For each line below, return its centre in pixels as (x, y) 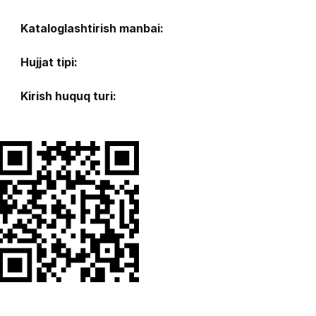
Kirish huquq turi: (68, 96)
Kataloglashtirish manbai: (92, 29)
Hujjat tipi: (49, 62)
